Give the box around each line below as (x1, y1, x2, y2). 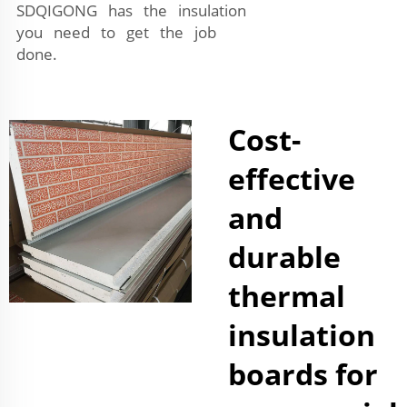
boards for (228, 353, 378, 393)
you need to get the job (9, 21, 216, 43)
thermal (228, 275, 345, 315)
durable (228, 236, 341, 276)
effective (228, 158, 355, 198)
